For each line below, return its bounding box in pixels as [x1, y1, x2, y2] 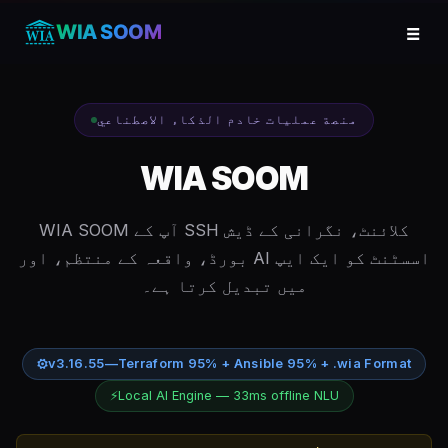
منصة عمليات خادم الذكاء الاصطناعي [96, 112, 358, 127]
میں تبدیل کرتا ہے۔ [141, 276, 307, 296]
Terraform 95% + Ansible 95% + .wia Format [117, 356, 412, 371]
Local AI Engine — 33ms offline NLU [117, 388, 339, 403]
